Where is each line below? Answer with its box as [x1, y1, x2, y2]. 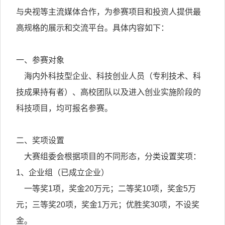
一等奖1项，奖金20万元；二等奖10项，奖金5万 [16, 184, 196, 193]
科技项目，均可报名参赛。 [16, 104, 113, 113]
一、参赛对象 [16, 56, 65, 64]
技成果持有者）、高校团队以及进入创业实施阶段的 [16, 88, 201, 96]
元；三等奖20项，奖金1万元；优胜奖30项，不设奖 [16, 200, 200, 209]
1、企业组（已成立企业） [16, 168, 109, 177]
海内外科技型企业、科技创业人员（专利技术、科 [16, 72, 201, 80]
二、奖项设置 [16, 136, 65, 145]
